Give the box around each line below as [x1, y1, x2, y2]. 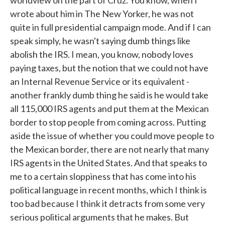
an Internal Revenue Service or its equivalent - [10, 76, 189, 87]
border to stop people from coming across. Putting [10, 117, 206, 128]
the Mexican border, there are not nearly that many [10, 144, 209, 155]
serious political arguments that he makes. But [10, 211, 189, 222]
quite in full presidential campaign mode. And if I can [10, 22, 211, 33]
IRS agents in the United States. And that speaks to [10, 157, 207, 168]
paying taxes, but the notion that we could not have [10, 62, 208, 73]
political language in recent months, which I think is [10, 184, 207, 195]
